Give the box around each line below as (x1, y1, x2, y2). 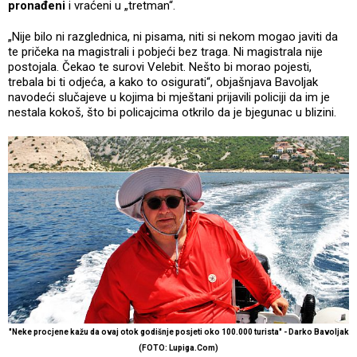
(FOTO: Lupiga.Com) (139, 343, 218, 352)
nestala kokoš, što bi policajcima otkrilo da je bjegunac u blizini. (8, 105, 336, 120)
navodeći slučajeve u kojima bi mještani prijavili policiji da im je (8, 90, 330, 105)
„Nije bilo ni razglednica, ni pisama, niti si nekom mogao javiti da (8, 29, 338, 45)
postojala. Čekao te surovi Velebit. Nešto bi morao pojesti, (8, 60, 312, 75)
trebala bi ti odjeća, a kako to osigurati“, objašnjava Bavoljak (8, 75, 318, 90)
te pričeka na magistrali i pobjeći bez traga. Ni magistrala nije (8, 45, 323, 60)
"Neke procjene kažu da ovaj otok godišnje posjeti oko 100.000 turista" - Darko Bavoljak (8, 327, 349, 336)
